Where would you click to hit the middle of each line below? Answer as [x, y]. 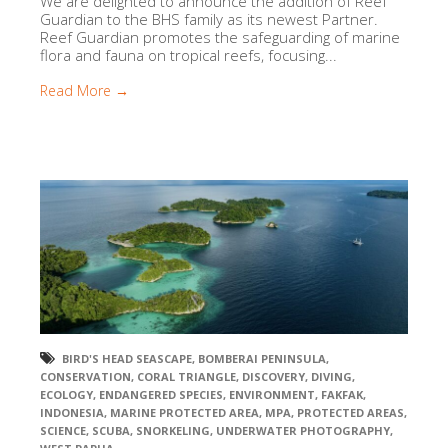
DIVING [331, 377]
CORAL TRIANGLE [186, 377]
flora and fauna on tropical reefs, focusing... [188, 55]
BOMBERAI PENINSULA [262, 359]
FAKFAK [342, 395]
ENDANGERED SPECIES [161, 395]
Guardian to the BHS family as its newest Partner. [209, 19]
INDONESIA [72, 413]
